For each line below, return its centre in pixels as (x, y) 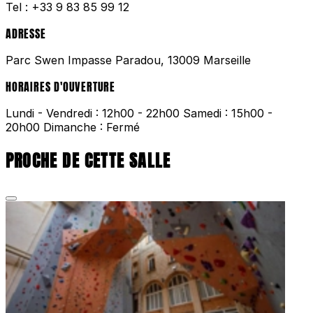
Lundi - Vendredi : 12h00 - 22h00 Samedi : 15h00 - (139, 114)
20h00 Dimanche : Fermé (73, 128)
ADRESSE (26, 34)
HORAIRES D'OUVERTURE (60, 87)
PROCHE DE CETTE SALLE (88, 161)
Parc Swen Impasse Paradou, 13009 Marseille (128, 60)
